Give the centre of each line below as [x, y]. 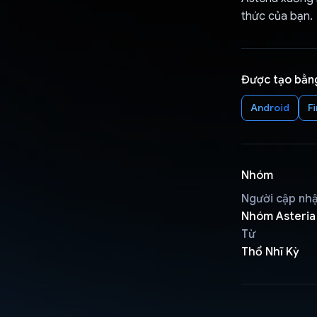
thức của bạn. [277, 16]
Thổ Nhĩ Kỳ [270, 252]
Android [270, 107]
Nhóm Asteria [278, 216]
